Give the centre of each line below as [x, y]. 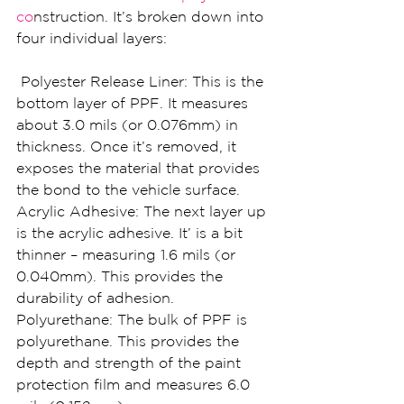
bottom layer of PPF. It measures [134, 103]
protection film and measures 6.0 [135, 384]
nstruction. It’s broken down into [151, 16]
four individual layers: [92, 38]
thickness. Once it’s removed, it [129, 146]
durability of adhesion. [95, 298]
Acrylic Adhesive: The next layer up [143, 211]
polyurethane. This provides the [130, 341]
